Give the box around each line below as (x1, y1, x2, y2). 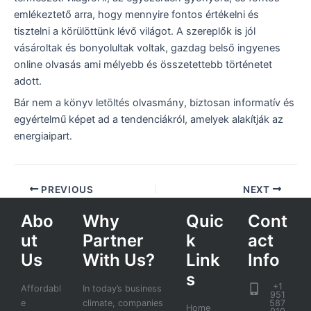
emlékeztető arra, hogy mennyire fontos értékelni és (14, 8, 259, 21)
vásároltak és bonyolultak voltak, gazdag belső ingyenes (14, 41, 280, 54)
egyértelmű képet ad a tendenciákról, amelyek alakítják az (14, 113, 283, 126)
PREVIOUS (38, 183, 94, 195)
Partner (82, 230, 144, 251)
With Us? (82, 250, 155, 271)
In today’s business (82, 283, 162, 294)
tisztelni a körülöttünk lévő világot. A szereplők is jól (14, 24, 255, 37)
